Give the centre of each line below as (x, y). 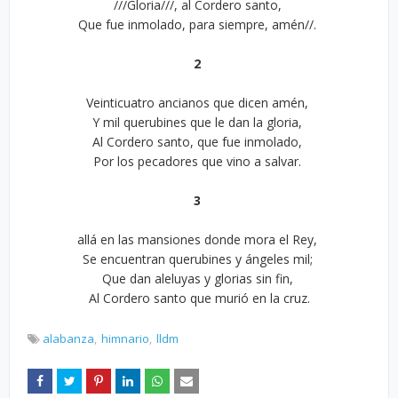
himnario (125, 338)
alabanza (68, 338)
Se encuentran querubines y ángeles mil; (199, 259)
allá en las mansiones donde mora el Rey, (199, 239)
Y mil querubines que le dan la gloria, (199, 122)
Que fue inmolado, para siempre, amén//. (199, 24)
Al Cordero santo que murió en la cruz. (199, 298)
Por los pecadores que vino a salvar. (199, 161)
